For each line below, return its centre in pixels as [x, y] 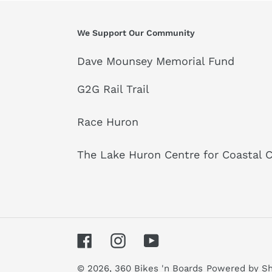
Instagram [151, 239]
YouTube [180, 239]
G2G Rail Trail [113, 89]
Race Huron [108, 122]
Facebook [117, 239]
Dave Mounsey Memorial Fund [156, 61]
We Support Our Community [136, 33]
